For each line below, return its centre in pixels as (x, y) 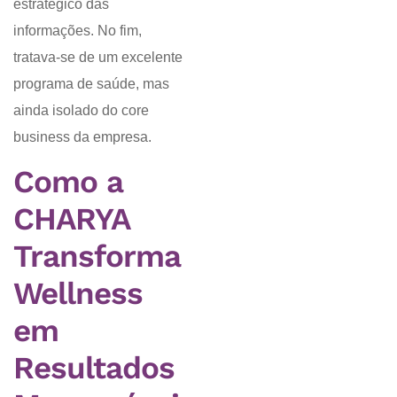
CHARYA (71, 219)
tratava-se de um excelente (98, 57)
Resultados (94, 368)
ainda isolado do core (81, 110)
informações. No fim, (78, 30)
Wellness (78, 294)
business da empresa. (82, 136)
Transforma (97, 257)
